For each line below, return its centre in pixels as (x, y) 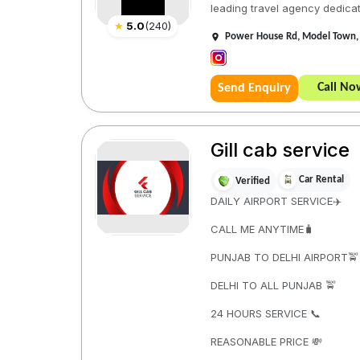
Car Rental (321, 180)
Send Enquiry (254, 88)
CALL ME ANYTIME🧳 (262, 229)
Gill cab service (280, 150)
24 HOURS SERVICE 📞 (265, 313)
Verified (252, 181)
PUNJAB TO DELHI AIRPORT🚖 (284, 257)
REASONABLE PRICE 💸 (266, 342)
